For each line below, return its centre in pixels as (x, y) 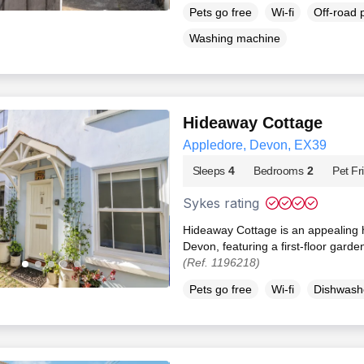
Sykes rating (221, 204)
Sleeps (208, 171)
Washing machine (234, 39)
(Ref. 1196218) (221, 263)
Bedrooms (279, 171)
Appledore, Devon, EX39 (254, 145)
